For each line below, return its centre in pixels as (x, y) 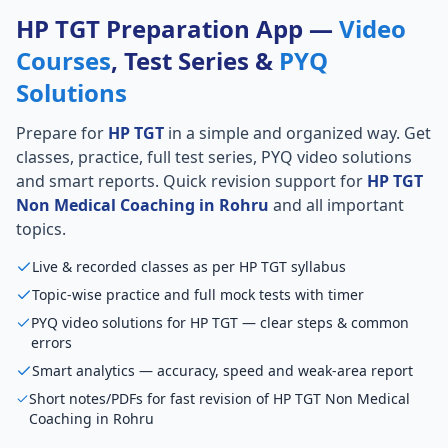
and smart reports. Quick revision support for (191, 181)
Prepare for (62, 133)
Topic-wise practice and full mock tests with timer (198, 295)
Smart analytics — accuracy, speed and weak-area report (222, 371)
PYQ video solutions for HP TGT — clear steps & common (220, 323)
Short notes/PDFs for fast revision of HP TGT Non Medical (219, 399)
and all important (336, 205)
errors (52, 343)
